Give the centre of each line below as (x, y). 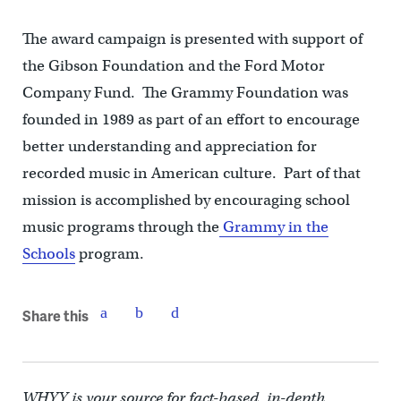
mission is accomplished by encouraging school (186, 200)
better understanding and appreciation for (169, 146)
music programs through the (120, 227)
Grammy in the (273, 227)
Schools (48, 254)
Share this (55, 315)
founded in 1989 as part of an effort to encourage (191, 119)
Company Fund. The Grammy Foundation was (185, 93)
